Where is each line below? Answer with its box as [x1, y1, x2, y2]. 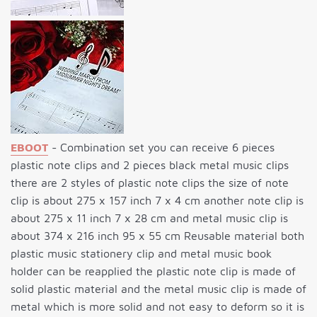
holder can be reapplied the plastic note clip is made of [11, 265, 296, 278]
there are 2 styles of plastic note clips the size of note [11, 176, 289, 190]
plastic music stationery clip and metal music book [11, 247, 272, 260]
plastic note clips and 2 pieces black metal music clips [11, 158, 289, 172]
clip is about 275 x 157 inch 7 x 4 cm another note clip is [11, 194, 304, 207]
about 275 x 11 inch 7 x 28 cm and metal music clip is [11, 212, 288, 225]
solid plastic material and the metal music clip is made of [11, 282, 306, 296]
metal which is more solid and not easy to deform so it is [11, 300, 304, 313]
